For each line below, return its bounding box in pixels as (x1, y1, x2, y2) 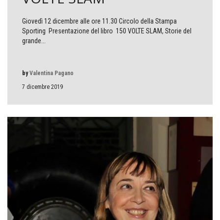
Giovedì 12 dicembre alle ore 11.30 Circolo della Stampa (22, 17, 177, 26)
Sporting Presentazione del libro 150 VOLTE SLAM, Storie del (22, 27, 192, 35)
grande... (22, 37, 46, 45)
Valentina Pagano (29, 70, 74, 77)
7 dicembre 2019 (22, 83, 63, 91)
